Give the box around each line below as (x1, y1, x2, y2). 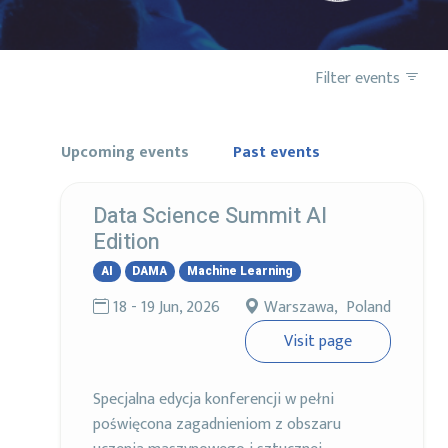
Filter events (315, 64, 404, 92)
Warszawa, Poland (264, 293, 391, 321)
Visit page (284, 327, 352, 355)
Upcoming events (61, 138, 189, 166)
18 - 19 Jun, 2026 (113, 293, 220, 321)
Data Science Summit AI (93, 200, 327, 233)
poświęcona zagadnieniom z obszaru (93, 410, 341, 438)
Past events (233, 138, 320, 166)
